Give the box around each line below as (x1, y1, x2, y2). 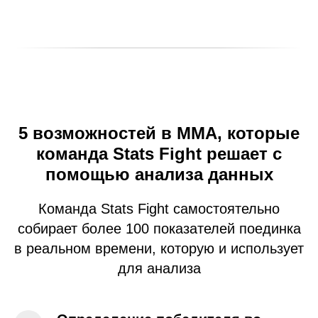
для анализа (117, 260, 201, 276)
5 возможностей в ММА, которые (18, 123, 300, 143)
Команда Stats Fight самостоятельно (38, 200, 280, 216)
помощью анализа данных (45, 164, 273, 184)
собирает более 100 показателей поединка (17, 220, 301, 236)
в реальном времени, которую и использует (14, 240, 304, 256)
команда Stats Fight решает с (36, 143, 282, 163)
